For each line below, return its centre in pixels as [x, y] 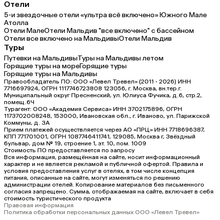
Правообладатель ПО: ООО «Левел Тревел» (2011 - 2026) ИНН [97, 82]
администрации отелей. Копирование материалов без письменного [104, 185]
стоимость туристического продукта [57, 199]
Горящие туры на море [42, 66]
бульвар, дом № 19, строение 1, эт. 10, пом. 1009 [75, 144]
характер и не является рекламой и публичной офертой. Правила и [104, 164]
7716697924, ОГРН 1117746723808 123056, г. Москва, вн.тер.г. [93, 89]
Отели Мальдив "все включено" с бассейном [119, 31]
